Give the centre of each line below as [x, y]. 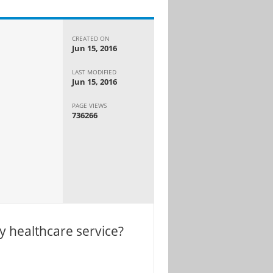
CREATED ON [91, 38]
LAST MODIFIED [94, 72]
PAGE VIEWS [90, 105]
